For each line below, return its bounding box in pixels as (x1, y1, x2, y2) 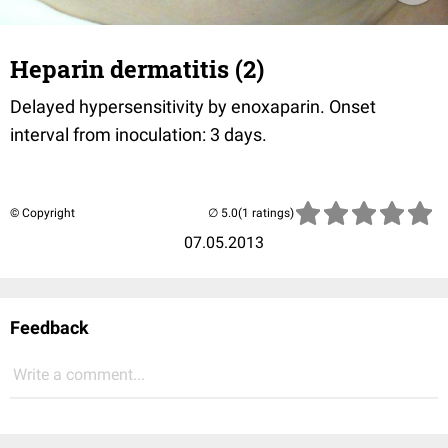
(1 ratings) (238, 205, 294, 220)
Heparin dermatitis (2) (10, 52, 264, 85)
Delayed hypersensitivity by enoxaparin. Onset (10, 95, 376, 117)
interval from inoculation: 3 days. (10, 123, 267, 145)
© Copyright (10, 205, 75, 220)
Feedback (10, 316, 89, 338)
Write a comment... (13, 364, 145, 384)
